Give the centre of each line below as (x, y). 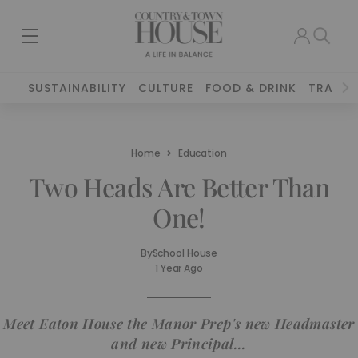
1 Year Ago (179, 268)
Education (202, 153)
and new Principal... (179, 344)
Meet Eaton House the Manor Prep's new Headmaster (179, 324)
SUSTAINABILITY (78, 88)
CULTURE (166, 88)
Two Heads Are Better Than (179, 187)
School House (185, 253)
